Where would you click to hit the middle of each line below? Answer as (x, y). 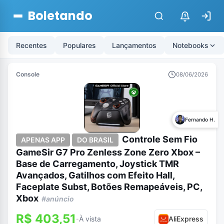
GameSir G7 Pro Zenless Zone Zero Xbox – (108, 152)
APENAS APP (43, 139)
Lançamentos (134, 45)
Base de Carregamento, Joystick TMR (97, 163)
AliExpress (186, 218)
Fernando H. (200, 120)
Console (28, 74)
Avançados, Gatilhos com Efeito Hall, (95, 175)
